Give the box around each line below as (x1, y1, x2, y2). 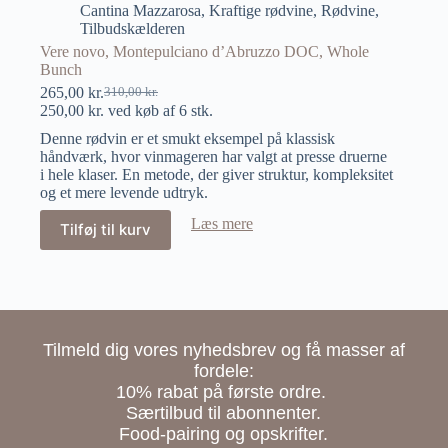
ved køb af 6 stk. (104, 101, 213, 119)
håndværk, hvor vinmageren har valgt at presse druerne (40, 147, 387, 165)
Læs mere (191, 214, 253, 232)
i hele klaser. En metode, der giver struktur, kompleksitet (40, 165, 393, 183)
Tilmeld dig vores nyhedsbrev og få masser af (42, 340, 405, 360)
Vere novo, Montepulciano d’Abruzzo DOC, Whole (40, 42, 369, 60)
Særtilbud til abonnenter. (126, 403, 322, 423)
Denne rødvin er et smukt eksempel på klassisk (40, 129, 335, 147)
